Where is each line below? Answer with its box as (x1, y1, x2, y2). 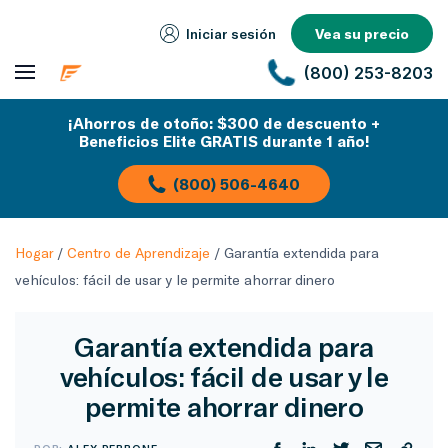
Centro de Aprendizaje (67, 244, 210, 261)
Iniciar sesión (186, 25, 276, 43)
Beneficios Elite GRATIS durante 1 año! (78, 132, 370, 150)
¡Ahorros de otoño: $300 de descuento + (68, 114, 380, 132)
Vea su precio (315, 25, 409, 43)
